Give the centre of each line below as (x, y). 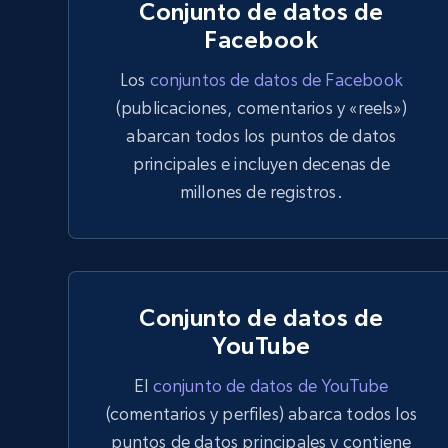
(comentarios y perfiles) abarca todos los (261, 413)
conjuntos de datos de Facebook (276, 79)
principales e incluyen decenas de (261, 163)
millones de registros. (261, 191)
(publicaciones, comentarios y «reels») (261, 107)
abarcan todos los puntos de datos (261, 135)
